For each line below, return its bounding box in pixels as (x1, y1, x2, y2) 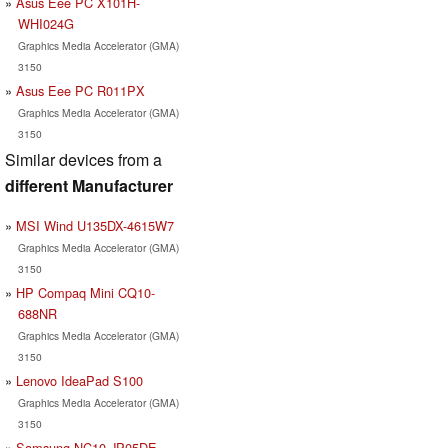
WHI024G (17, 13, 74, 33)
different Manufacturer (5, 173, 173, 197)
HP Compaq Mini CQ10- (16, 282, 155, 302)
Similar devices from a (5, 147, 162, 171)
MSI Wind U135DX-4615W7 (16, 215, 174, 235)
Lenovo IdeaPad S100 (16, 370, 143, 390)
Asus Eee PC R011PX (16, 80, 145, 100)
